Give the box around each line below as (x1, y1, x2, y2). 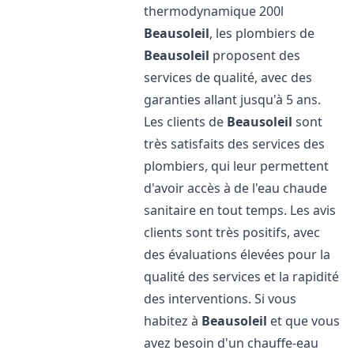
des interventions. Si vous (144, 290, 297, 307)
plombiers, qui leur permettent (144, 157, 330, 175)
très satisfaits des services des (144, 135, 326, 153)
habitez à (144, 312, 202, 330)
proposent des (209, 47, 301, 64)
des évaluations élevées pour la (144, 246, 331, 263)
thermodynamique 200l (144, 2, 284, 20)
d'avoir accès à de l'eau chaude (144, 179, 328, 197)
